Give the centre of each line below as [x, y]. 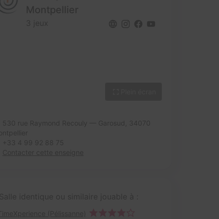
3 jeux [37, 23]
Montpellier [52, 10]
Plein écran [138, 92]
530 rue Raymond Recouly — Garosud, [66, 123]
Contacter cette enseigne [43, 152]
